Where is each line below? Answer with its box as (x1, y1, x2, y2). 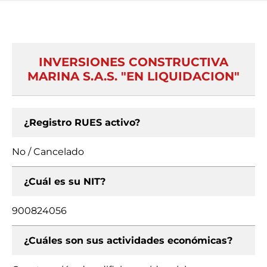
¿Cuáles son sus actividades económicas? (24, 235, 232, 246)
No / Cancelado (12, 146, 84, 157)
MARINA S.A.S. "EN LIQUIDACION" (27, 69, 240, 83)
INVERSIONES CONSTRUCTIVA (39, 55, 228, 69)
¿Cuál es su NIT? (24, 176, 105, 187)
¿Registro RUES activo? (24, 117, 140, 128)
